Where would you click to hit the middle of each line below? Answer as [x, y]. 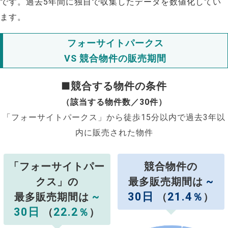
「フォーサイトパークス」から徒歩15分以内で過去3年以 [114, 118]
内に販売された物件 [114, 133]
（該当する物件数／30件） [114, 102]
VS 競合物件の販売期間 [115, 59]
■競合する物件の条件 [114, 86]
